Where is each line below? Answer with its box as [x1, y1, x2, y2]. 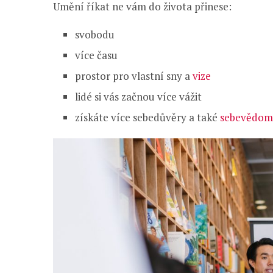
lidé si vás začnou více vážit [75, 89, 202, 104]
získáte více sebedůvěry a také [75, 110, 220, 124]
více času [75, 48, 118, 62]
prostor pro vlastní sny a [75, 68, 193, 83]
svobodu [75, 27, 115, 41]
